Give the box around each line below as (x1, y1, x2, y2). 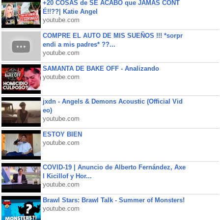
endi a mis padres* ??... (42, 41, 115, 48)
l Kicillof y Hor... (42, 172, 92, 180)
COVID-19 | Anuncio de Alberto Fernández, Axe (42, 164, 186, 171)
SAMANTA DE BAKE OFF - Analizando (42, 65, 159, 72)
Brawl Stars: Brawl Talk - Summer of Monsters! (42, 196, 185, 204)
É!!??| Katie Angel (42, 8, 98, 15)
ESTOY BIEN (42, 131, 82, 138)
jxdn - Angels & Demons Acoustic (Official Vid (42, 98, 183, 105)
